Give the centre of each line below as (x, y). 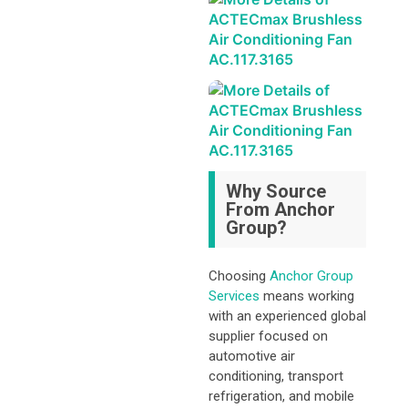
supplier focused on (268, 337)
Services (234, 296)
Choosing (239, 276)
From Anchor (280, 210)
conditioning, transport (275, 377)
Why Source (275, 192)
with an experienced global (287, 316)
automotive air (251, 357)
